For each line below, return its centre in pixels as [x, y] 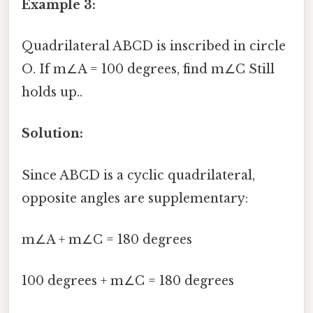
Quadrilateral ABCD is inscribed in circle [154, 46]
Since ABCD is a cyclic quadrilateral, [138, 175]
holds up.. [52, 93]
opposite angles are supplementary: [135, 198]
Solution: [52, 134]
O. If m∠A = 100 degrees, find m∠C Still [148, 70]
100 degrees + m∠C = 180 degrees [128, 281]
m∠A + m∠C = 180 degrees [107, 239]
